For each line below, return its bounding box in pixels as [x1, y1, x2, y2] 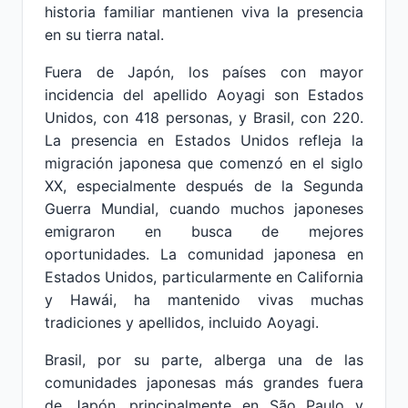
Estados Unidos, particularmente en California [45, 268, 363, 286]
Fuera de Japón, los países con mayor [45, 63, 363, 81]
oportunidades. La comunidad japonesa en [45, 245, 363, 263]
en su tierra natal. [45, 25, 164, 44]
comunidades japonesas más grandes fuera [45, 373, 363, 392]
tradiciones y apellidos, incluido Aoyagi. [45, 313, 319, 331]
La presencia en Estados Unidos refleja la [45, 131, 363, 149]
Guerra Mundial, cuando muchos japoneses [45, 199, 363, 218]
